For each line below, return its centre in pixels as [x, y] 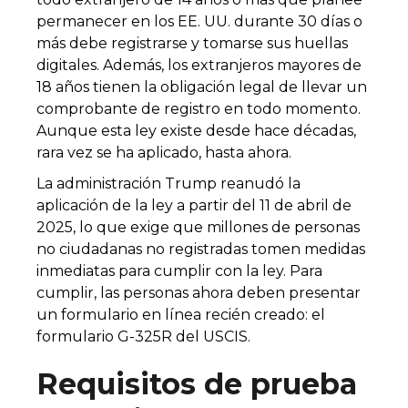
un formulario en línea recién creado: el [181, 315]
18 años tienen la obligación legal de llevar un [202, 87]
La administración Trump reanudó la [168, 184]
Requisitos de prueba [197, 384]
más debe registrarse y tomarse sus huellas [192, 43]
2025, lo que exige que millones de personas [198, 227]
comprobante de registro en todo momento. [199, 109]
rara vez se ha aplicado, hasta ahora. [164, 153]
